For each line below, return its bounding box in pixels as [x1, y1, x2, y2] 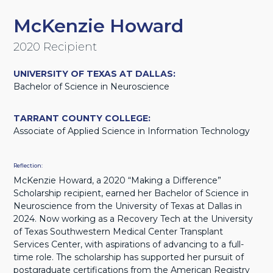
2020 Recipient [13, 40, 97, 54]
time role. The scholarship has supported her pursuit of [13, 251, 244, 263]
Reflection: [13, 161, 43, 169]
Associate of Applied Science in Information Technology [13, 125, 250, 136]
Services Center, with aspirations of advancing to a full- [13, 238, 244, 250]
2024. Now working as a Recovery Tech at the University [13, 213, 253, 224]
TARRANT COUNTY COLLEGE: [13, 112, 151, 124]
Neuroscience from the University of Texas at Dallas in [13, 200, 243, 211]
